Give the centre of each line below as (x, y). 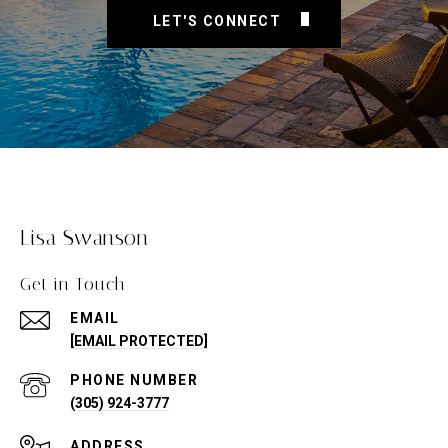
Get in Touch (73, 283)
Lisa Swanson (84, 237)
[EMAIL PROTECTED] (139, 340)
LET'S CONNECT (217, 20)
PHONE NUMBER (134, 379)
